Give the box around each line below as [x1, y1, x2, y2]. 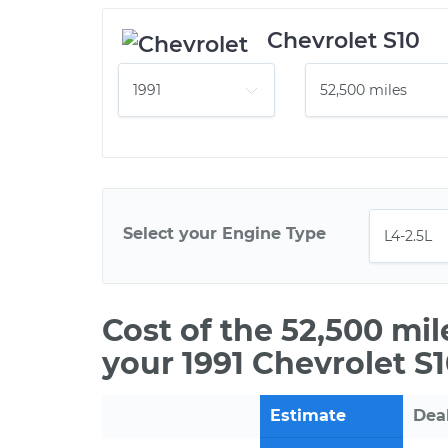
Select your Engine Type [123, 223, 326, 243]
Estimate [270, 406, 346, 425]
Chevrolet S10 [267, 27, 420, 54]
